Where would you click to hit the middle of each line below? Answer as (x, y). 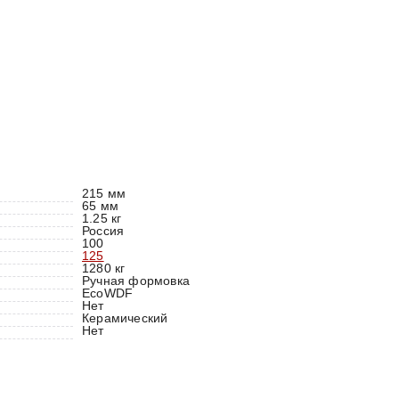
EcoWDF (108, 293)
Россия (103, 231)
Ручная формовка (136, 281)
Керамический (125, 318)
